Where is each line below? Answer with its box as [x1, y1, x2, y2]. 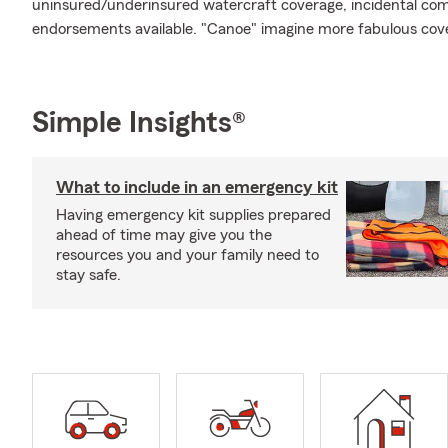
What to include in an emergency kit [56, 178, 338, 196]
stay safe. [56, 267, 121, 283]
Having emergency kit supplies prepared [56, 207, 331, 223]
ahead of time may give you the [56, 227, 272, 243]
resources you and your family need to [56, 247, 319, 263]
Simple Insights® [32, 108, 246, 138]
